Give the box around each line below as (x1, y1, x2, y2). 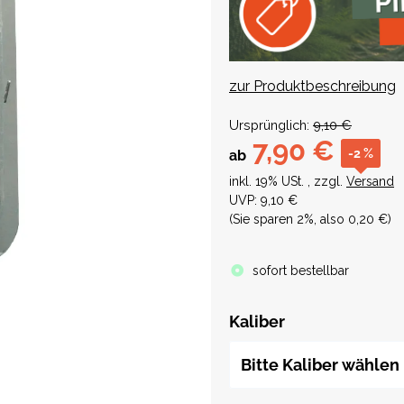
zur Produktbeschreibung (229, 78, 396, 96)
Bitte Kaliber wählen (241, 355, 399, 375)
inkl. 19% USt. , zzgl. (229, 174, 346, 189)
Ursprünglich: (229, 117, 309, 133)
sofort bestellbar (252, 263, 349, 279)
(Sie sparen (229, 212, 297, 227)
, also (314, 212, 348, 227)
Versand (346, 174, 394, 189)
